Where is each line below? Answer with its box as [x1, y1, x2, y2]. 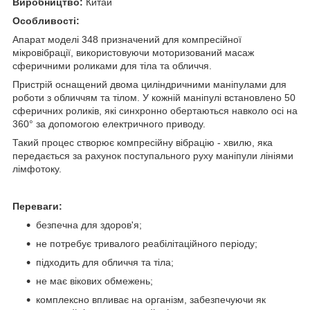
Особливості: [12, 15, 80, 26]
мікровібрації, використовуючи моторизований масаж [12, 46, 254, 58]
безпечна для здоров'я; [36, 219, 142, 230]
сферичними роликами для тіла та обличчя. [12, 60, 212, 71]
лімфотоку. [12, 163, 62, 174]
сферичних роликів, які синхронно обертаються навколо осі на [12, 104, 298, 116]
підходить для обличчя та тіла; [36, 256, 174, 268]
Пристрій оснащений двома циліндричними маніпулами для [12, 78, 286, 90]
